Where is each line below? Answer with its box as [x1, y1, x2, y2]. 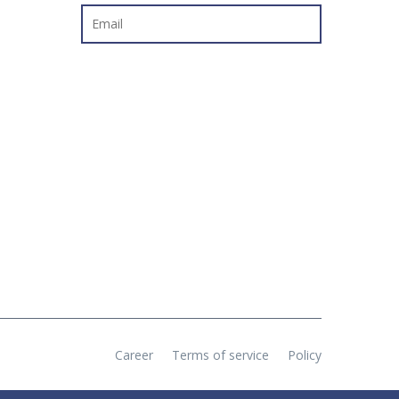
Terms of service [172, 346, 269, 363]
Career [115, 346, 153, 363]
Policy [288, 346, 322, 363]
